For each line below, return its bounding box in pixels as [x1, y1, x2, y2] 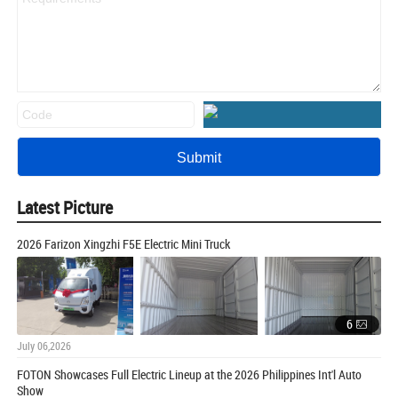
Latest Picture [17, 195, 113, 220]
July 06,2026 [17, 338, 71, 353]
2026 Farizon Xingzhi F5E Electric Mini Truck [17, 235, 230, 253]
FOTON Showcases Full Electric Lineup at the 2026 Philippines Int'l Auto [17, 365, 362, 383]
